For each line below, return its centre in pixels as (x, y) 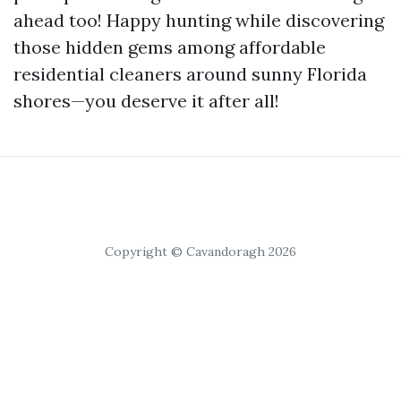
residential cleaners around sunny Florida (190, 73)
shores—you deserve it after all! (146, 100)
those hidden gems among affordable (170, 47)
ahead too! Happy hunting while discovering (199, 20)
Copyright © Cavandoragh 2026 (200, 251)
